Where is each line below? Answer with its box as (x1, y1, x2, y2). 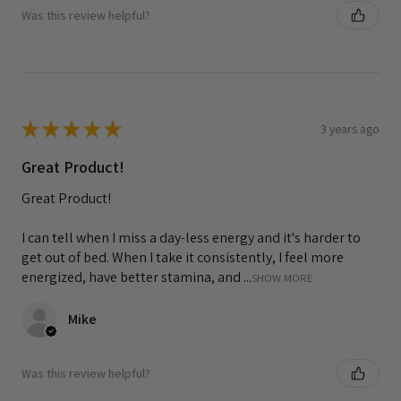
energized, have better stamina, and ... (21, 268, 252, 287)
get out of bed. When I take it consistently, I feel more (21, 248, 344, 268)
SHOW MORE (252, 270, 313, 286)
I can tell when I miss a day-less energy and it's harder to (21, 228, 361, 248)
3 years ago (320, 120, 380, 137)
